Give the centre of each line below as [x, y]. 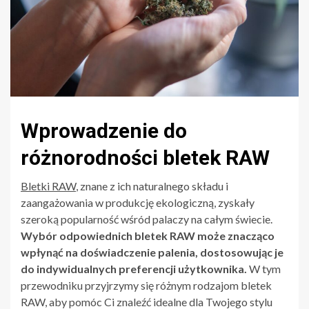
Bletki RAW [48, 186]
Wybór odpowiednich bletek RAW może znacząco [148, 235]
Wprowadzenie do [104, 130]
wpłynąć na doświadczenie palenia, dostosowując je [152, 252]
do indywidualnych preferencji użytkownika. [134, 268]
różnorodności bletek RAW [145, 157]
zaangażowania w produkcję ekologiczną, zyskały [138, 202]
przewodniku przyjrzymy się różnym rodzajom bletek [146, 285]
